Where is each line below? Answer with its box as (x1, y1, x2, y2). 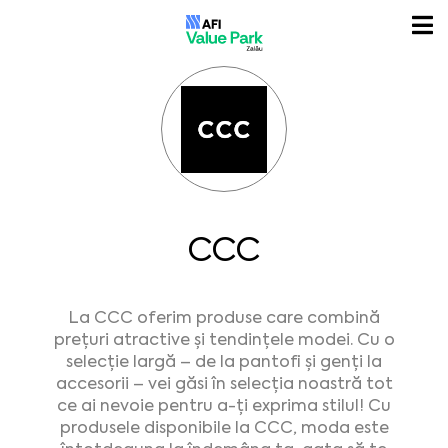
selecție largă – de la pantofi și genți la (66, 351, 382, 373)
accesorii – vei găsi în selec (55, 373, 271, 395)
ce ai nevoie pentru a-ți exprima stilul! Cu (57, 395, 391, 417)
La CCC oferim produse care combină (68, 307, 380, 329)
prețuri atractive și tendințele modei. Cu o (53, 329, 395, 351)
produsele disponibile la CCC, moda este (59, 417, 389, 439)
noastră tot (297, 373, 393, 395)
